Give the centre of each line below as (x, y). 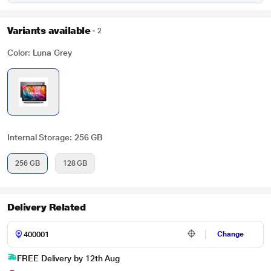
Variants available (49, 31)
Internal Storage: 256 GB (55, 137)
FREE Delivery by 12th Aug (69, 258)
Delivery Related (47, 207)
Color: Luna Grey (40, 53)
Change (231, 234)
